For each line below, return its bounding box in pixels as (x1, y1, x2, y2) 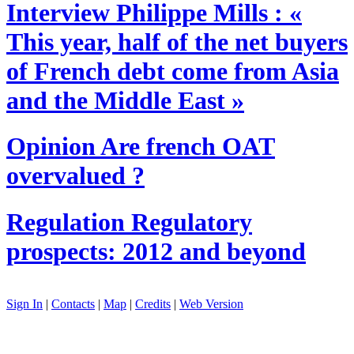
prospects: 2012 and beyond (6, 236, 306, 265)
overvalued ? (6, 161, 145, 190)
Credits (135, 296, 171, 311)
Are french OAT (96, 132, 275, 161)
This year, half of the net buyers (6, 27, 348, 56)
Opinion (6, 132, 96, 161)
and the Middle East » (6, 85, 244, 115)
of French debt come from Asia (6, 56, 339, 85)
